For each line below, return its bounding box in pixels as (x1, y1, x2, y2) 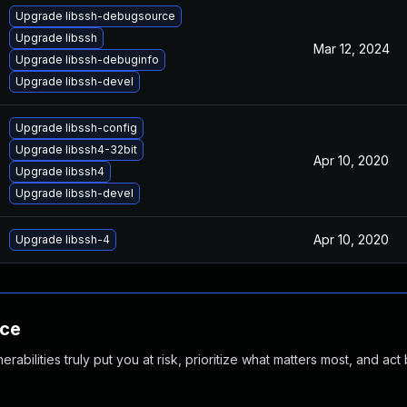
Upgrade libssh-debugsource (15, 9, 175, 23)
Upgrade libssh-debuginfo (15, 53, 159, 66)
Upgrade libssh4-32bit (15, 143, 137, 156)
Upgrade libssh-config (15, 121, 137, 134)
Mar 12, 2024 (313, 41, 390, 56)
